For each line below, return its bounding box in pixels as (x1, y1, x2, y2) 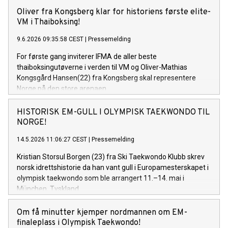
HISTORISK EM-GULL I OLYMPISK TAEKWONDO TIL (17, 107, 210, 118)
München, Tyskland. (17, 184, 80, 193)
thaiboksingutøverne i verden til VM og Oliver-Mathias (17, 63, 187, 71)
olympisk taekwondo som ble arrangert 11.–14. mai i (17, 174, 184, 182)
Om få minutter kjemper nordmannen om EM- (17, 207, 187, 218)
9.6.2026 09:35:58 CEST (17, 35, 83, 43)
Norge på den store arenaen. (17, 84, 108, 93)
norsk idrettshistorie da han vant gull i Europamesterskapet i (17, 163, 209, 172)
